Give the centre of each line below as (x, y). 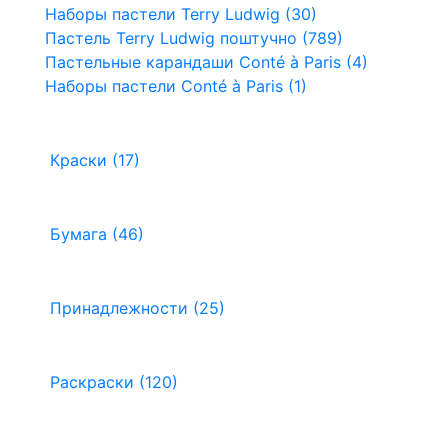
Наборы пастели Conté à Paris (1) (176, 85)
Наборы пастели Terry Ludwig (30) (181, 13)
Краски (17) (95, 159)
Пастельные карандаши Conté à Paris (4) (206, 61)
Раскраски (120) (114, 381)
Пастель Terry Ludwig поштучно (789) (194, 37)
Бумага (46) (97, 233)
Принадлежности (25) (137, 307)
